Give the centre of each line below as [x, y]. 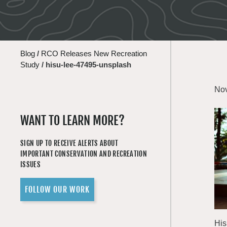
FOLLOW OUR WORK [57, 190]
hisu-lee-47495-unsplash [88, 65]
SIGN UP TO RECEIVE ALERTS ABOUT [69, 143]
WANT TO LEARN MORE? [72, 121]
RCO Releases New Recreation [94, 53]
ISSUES [31, 164]
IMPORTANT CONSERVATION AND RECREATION [84, 154]
